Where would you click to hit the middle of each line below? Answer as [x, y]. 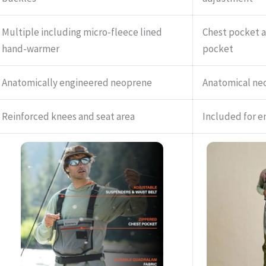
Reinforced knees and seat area [68, 117]
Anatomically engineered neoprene [77, 83]
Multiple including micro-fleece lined [82, 32]
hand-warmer [30, 49]
